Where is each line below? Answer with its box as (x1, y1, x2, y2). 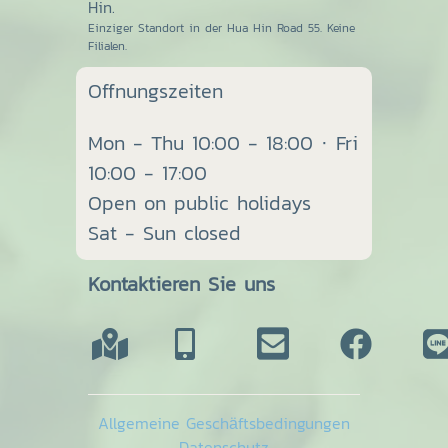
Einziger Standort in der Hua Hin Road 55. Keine (88, 19, 355, 38)
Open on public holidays (88, 188, 311, 219)
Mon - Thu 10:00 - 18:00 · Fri (88, 128, 358, 159)
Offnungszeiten (88, 76, 223, 107)
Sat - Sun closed (88, 218, 241, 249)
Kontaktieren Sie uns (88, 269, 275, 300)
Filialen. (88, 37, 127, 56)
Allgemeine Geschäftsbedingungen (98, 411, 350, 436)
